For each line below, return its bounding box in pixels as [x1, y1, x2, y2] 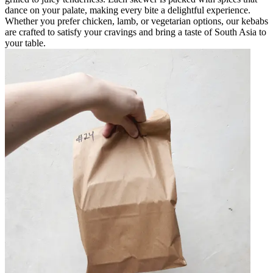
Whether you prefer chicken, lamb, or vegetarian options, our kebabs [5, 15, 268, 26]
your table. [5, 37, 46, 48]
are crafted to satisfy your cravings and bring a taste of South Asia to [5, 26, 266, 37]
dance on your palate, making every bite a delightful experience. [5, 4, 250, 15]
